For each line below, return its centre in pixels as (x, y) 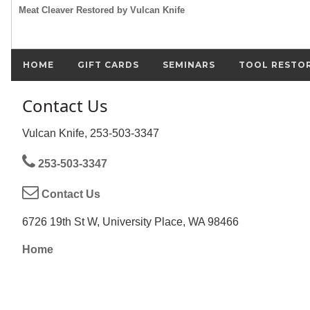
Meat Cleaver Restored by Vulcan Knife (102, 10)
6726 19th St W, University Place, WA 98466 (130, 221)
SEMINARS (189, 64)
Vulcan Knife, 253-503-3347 (91, 133)
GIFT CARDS (108, 64)
